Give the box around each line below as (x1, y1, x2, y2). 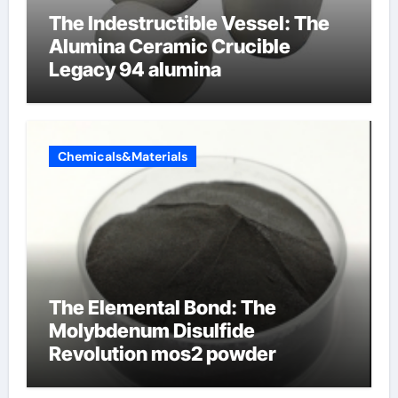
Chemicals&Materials (57, 147, 187, 164)
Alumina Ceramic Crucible (48, 35, 291, 58)
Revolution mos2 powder (48, 341, 276, 365)
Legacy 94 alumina (48, 58, 221, 81)
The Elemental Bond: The (48, 295, 276, 319)
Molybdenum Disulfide (48, 318, 255, 342)
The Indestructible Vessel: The (48, 12, 330, 35)
